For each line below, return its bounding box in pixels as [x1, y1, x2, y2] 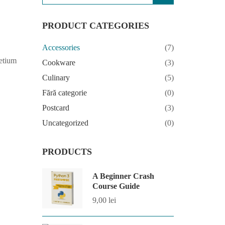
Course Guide [92, 182, 140, 190]
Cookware [42, 58, 75, 67]
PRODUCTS [42, 147, 92, 157]
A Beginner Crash [92, 172, 154, 180]
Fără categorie [42, 88, 87, 97]
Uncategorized [42, 119, 88, 127]
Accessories [42, 43, 80, 52]
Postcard [42, 103, 69, 112]
